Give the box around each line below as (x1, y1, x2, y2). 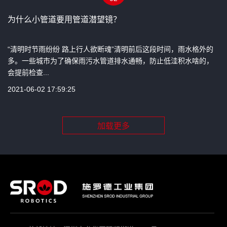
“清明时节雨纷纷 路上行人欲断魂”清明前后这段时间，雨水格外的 (8, 45, 213, 53)
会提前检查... (8, 68, 49, 77)
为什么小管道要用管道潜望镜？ (8, 15, 121, 24)
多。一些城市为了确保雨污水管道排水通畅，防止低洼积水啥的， (8, 56, 213, 65)
